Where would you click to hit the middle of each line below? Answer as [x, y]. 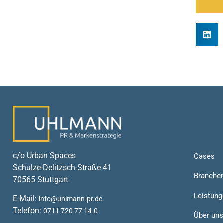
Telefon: [28, 211]
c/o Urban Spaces [44, 155]
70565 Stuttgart [41, 179]
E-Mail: [26, 199]
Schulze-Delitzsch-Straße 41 [62, 167]
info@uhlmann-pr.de [70, 199]
